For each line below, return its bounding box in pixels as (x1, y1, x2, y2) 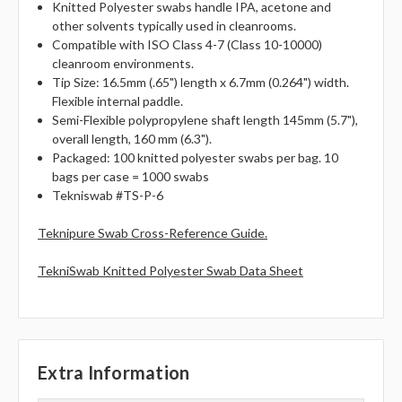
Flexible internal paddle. (52, 93, 184, 109)
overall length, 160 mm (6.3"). (52, 131, 213, 147)
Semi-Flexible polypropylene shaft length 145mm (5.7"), (52, 112, 359, 128)
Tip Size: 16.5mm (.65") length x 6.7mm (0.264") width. (52, 74, 350, 91)
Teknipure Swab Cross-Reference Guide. (38, 225, 267, 241)
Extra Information (38, 362, 190, 384)
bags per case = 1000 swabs (52, 169, 210, 185)
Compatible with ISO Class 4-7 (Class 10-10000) (52, 37, 323, 53)
